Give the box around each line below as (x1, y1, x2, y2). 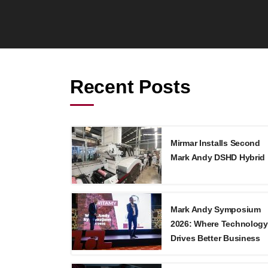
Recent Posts (70, 76, 191, 98)
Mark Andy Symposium (170, 205, 261, 214)
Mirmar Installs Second (170, 138, 260, 148)
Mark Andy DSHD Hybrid (170, 153, 266, 162)
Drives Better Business (170, 233, 260, 243)
